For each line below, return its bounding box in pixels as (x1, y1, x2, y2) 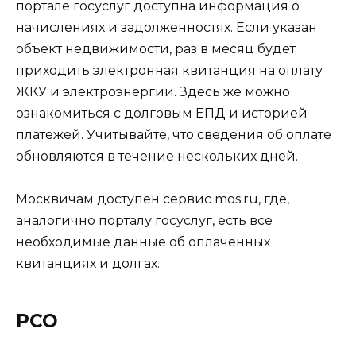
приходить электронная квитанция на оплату (16, 63, 323, 79)
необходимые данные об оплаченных (16, 234, 270, 250)
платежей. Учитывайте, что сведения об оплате (16, 127, 331, 143)
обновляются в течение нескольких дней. (16, 149, 298, 164)
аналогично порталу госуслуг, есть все (16, 213, 273, 229)
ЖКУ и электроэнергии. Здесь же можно (16, 84, 290, 100)
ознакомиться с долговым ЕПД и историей (16, 106, 308, 122)
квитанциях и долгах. (16, 256, 160, 272)
